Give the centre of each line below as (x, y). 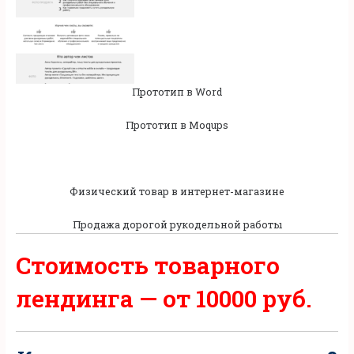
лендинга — (89, 298)
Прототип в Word (177, 92)
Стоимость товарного (147, 265)
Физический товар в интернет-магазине (177, 191)
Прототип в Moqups (177, 125)
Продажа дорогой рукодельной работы (177, 224)
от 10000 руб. (237, 298)
